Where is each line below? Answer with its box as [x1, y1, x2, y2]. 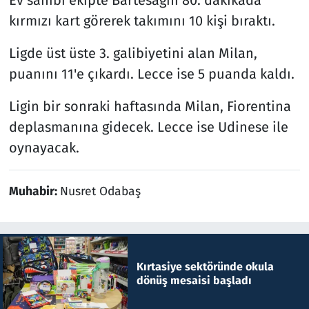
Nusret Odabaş [59, 183, 141, 199]
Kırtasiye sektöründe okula [136, 259, 274, 273]
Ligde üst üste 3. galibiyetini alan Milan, [8, 44, 257, 61]
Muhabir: [8, 183, 60, 199]
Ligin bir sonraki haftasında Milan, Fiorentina [8, 97, 291, 114]
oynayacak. [8, 139, 79, 156]
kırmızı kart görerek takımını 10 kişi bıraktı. [8, 12, 275, 29]
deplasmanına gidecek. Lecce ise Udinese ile [8, 118, 288, 135]
